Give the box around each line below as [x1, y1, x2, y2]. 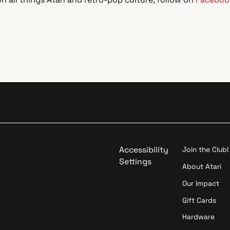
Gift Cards [182, 195, 217, 205]
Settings [119, 156, 151, 167]
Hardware [182, 212, 215, 222]
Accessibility [119, 144, 168, 156]
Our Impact [182, 178, 220, 188]
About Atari [182, 161, 222, 171]
